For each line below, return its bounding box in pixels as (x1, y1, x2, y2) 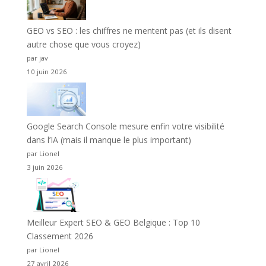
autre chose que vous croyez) (26, 39, 141, 50)
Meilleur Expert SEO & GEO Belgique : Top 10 (26, 216, 200, 228)
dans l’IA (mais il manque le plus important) (26, 134, 191, 146)
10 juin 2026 (26, 67, 67, 77)
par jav (26, 53, 48, 63)
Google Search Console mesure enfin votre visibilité (26, 121, 224, 132)
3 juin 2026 (26, 163, 63, 172)
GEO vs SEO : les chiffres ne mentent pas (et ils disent (26, 25, 232, 37)
